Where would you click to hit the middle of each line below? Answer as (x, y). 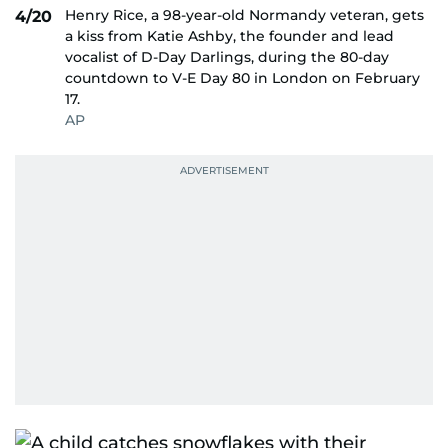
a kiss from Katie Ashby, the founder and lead (229, 36)
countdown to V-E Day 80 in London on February (242, 78)
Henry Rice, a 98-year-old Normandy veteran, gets (244, 15)
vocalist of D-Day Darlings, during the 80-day (227, 57)
